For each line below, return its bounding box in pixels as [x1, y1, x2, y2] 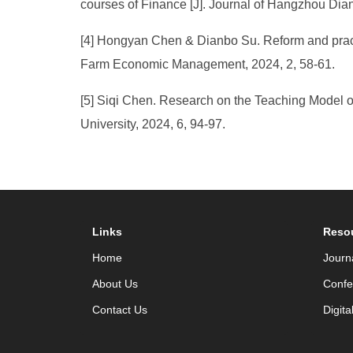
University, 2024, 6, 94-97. [80, 117, 225, 131]
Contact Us [92, 303, 147, 316]
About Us [92, 277, 138, 290]
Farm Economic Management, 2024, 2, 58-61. [80, 58, 338, 71]
